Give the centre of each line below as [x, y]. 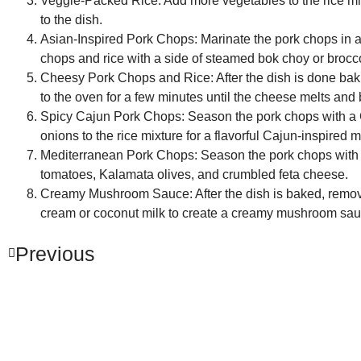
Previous [55, 254]
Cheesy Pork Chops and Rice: [127, 78]
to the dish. [71, 20]
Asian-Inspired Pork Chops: [119, 39]
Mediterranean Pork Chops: [119, 156]
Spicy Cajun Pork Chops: [112, 117]
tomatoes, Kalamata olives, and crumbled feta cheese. [194, 175]
